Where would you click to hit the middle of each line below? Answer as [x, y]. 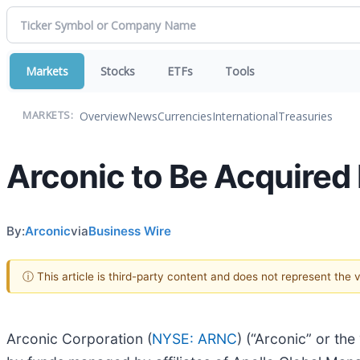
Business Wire [130, 231]
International [245, 116]
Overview [104, 116]
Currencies [185, 116]
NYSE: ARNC [194, 338]
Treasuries [305, 116]
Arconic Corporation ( [79, 338]
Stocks [118, 71]
